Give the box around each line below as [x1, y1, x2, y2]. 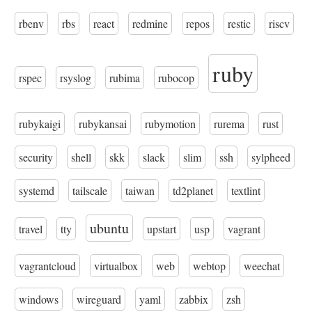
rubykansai [79, 116, 127, 131]
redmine [132, 16, 168, 31]
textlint [231, 183, 260, 198]
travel [19, 221, 42, 236]
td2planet [173, 183, 213, 198]
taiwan [125, 183, 155, 198]
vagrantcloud [19, 258, 76, 273]
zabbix [179, 292, 208, 306]
